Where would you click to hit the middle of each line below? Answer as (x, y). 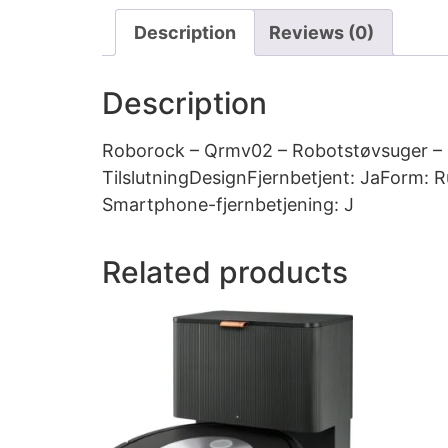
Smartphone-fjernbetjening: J (228, 204)
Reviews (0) (321, 32)
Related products (225, 271)
